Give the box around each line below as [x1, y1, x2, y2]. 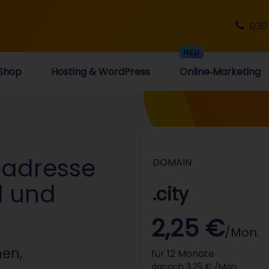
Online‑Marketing [180, 64, 261, 79]
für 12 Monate [151, 246, 214, 261]
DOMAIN [153, 156, 192, 169]
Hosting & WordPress [50, 64, 150, 79]
